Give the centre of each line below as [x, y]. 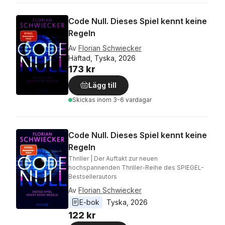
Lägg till [102, 85]
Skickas [85, 100]
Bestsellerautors [93, 177]
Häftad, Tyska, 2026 [102, 58]
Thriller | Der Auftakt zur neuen [113, 159]
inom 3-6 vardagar [124, 100]
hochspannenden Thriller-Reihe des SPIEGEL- [136, 168]
